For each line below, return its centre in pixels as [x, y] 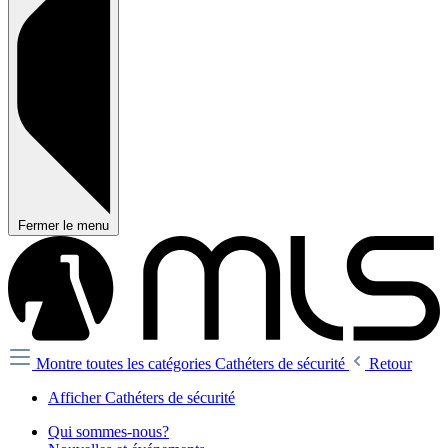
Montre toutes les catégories [125, 364]
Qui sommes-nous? [108, 432]
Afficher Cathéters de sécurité [141, 398]
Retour [390, 364]
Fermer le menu [63, 226]
